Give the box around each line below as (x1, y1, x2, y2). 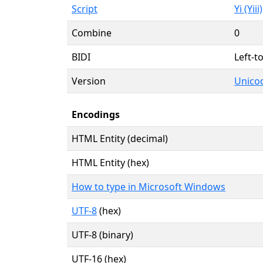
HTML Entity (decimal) (72, 131, 168, 145)
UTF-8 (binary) (72, 228, 133, 241)
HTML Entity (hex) (72, 156, 149, 169)
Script (72, 2, 97, 15)
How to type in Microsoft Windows (72, 180, 225, 193)
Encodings (72, 107, 120, 121)
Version (72, 74, 106, 87)
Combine (72, 26, 112, 39)
